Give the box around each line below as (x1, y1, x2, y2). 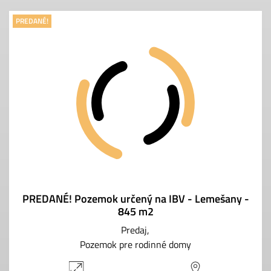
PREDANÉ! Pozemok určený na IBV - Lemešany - (22, 190, 249, 207)
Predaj (121, 222, 147, 237)
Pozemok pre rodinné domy (80, 237, 191, 252)
